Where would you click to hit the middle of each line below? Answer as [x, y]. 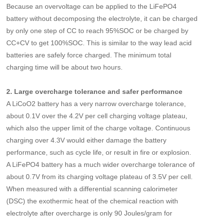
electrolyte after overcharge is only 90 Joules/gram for [90, 213]
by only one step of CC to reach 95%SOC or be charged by [98, 30]
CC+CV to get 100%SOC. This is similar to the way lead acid [99, 43]
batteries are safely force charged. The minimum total [89, 55]
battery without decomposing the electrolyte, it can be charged [102, 18]
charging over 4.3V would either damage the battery [87, 140]
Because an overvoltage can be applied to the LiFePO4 [92, 6]
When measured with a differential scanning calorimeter [92, 189]
